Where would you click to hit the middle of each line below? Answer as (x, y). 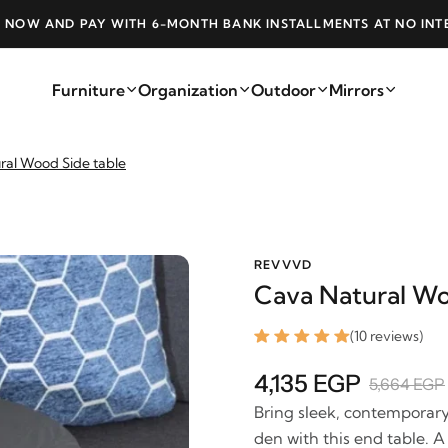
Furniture (88, 90)
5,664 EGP (407, 383)
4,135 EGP (307, 383)
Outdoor (283, 90)
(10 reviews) (386, 336)
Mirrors (356, 90)
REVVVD (283, 264)
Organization (187, 90)
